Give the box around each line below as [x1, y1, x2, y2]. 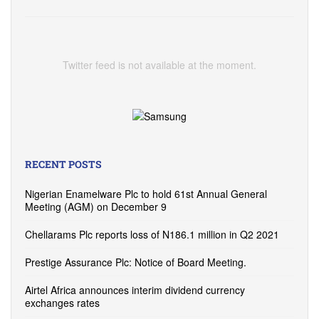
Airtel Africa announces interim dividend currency [25, 282, 245, 297]
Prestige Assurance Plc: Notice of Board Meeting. [25, 254, 246, 269]
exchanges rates [25, 295, 100, 310]
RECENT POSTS [25, 157, 102, 171]
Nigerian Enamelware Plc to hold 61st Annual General [25, 186, 267, 201]
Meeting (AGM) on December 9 [25, 199, 167, 214]
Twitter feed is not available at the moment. [63, 57, 256, 72]
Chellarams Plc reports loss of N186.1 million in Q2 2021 [25, 226, 279, 241]
